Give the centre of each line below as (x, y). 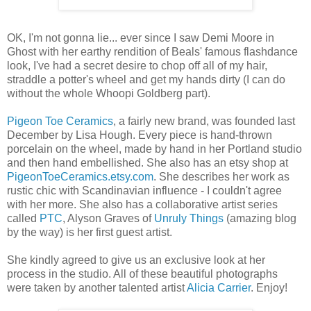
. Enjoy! (269, 288)
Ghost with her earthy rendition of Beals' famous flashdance (152, 52)
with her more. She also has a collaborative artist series (142, 205)
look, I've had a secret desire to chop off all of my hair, (137, 66)
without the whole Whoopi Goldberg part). (109, 94)
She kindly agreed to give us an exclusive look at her (136, 260)
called (23, 219)
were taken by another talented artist (97, 288)
